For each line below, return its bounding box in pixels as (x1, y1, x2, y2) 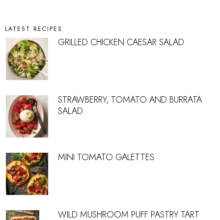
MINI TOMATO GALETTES (58, 151, 154, 164)
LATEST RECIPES (5, 25, 62, 34)
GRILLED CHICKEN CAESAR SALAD (58, 36, 184, 49)
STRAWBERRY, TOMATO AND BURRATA (58, 93, 202, 107)
